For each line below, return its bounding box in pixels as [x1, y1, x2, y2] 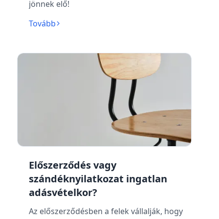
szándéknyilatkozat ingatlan [28, 172, 167, 185]
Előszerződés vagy [28, 158, 116, 172]
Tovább [28, 18, 56, 29]
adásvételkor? [28, 186, 97, 199]
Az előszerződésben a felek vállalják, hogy [28, 206, 183, 217]
